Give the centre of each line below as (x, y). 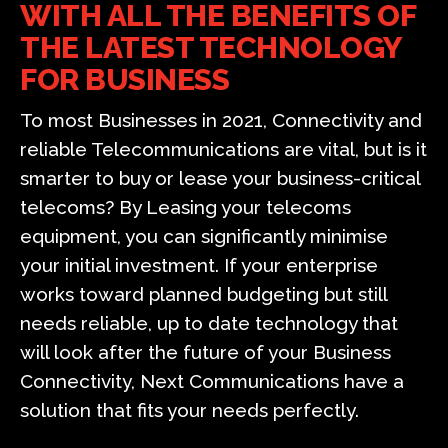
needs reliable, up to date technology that (209, 323)
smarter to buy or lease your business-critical (220, 178)
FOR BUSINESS (125, 80)
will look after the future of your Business (206, 352)
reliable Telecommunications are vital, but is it (224, 149)
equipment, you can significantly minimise (204, 236)
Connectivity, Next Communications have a (212, 381)
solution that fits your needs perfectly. (190, 410)
